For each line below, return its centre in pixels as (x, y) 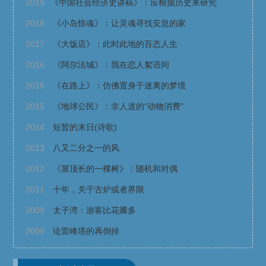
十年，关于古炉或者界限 (99, 190)
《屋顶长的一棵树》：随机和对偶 (114, 169)
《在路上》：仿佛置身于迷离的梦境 (118, 86)
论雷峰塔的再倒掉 (85, 231)
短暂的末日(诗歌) (84, 127)
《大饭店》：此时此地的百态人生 (114, 44)
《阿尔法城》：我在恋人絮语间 (110, 65)
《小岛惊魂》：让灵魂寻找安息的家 (118, 23)
